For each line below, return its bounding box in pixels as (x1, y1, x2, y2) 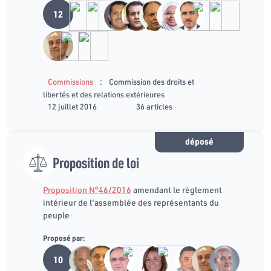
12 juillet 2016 (48, 101, 97, 111)
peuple (43, 209, 70, 221)
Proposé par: (43, 233, 85, 243)
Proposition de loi (53, 152, 139, 172)
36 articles (136, 101, 172, 111)
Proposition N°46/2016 (43, 184, 131, 195)
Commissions (48, 76, 93, 87)
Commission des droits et (109, 76, 194, 87)
